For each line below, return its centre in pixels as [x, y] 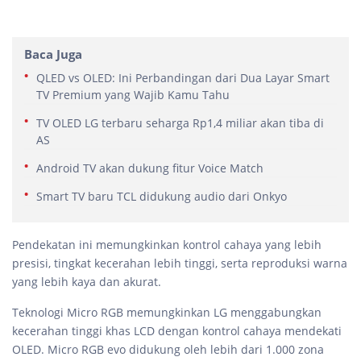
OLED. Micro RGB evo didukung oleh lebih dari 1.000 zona [168, 350]
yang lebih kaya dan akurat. [87, 282]
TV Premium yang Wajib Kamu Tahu [133, 95]
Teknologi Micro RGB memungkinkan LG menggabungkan [167, 313]
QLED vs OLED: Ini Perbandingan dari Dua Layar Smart [183, 78]
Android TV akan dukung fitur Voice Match [150, 168]
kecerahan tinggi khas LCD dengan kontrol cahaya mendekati [177, 331]
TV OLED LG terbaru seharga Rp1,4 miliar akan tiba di [180, 123]
